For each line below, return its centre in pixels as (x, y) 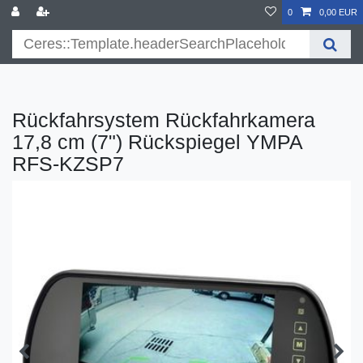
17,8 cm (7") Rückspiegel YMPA (157, 142)
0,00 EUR (338, 12)
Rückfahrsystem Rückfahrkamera (164, 120)
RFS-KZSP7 (68, 164)
